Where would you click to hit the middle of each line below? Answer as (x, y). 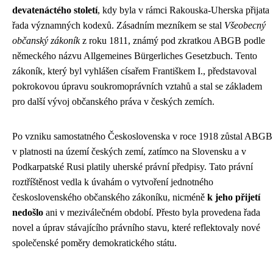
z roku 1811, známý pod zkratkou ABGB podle (172, 41)
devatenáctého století (55, 10)
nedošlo (28, 212)
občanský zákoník (46, 41)
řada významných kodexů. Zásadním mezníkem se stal (118, 25)
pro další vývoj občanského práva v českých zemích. (113, 101)
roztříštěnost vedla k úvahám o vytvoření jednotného (113, 182)
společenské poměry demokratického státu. (94, 243)
